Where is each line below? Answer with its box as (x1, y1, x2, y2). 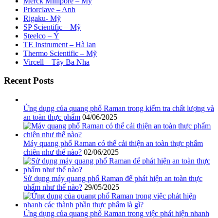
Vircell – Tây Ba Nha (23, 57, 90, 66)
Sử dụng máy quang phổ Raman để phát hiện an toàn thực (23, 174, 202, 183)
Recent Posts (4, 75, 54, 86)
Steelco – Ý (23, 31, 59, 40)
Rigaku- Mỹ (23, 14, 61, 22)
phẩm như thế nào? (23, 183, 82, 192)
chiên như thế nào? (23, 148, 82, 157)
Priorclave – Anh (23, 5, 75, 14)
